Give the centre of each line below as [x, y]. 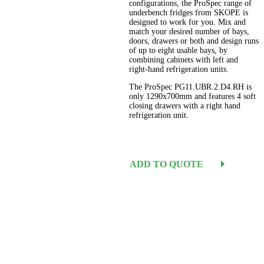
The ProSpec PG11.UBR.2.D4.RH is [191, 87]
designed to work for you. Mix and [188, 22]
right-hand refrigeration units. [179, 70]
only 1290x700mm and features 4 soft [193, 97]
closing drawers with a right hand [185, 106]
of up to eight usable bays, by [179, 51]
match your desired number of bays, [189, 32]
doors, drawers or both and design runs [194, 41]
